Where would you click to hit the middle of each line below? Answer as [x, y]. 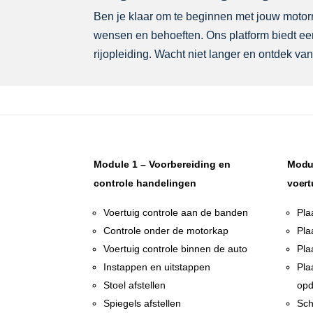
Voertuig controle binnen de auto [176, 249]
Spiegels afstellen [143, 304]
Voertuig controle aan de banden [176, 213]
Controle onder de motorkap [166, 231]
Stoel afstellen [135, 285]
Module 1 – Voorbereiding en [162, 165]
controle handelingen [145, 183]
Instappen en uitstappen [157, 267]
